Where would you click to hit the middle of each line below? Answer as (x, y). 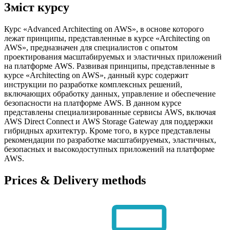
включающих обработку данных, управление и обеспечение (110, 93)
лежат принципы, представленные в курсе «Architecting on (107, 38)
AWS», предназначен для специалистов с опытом (91, 47)
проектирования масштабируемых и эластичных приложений (113, 56)
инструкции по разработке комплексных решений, (93, 84)
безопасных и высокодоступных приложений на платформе (109, 149)
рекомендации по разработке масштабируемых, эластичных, (110, 140)
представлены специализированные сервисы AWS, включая (110, 112)
